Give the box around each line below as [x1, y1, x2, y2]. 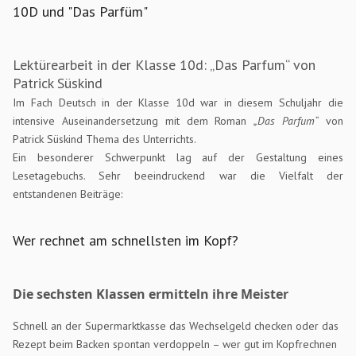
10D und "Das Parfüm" [13, 2, 149, 21]
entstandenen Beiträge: [13, 186, 123, 201]
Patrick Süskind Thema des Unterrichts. [13, 131, 203, 146]
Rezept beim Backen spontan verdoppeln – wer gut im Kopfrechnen [13, 336, 338, 351]
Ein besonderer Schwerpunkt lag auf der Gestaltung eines [13, 149, 343, 164]
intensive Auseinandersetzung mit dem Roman [13, 113, 254, 128]
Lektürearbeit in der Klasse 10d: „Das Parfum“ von [13, 55, 316, 74]
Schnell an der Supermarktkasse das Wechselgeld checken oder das [13, 318, 339, 333]
